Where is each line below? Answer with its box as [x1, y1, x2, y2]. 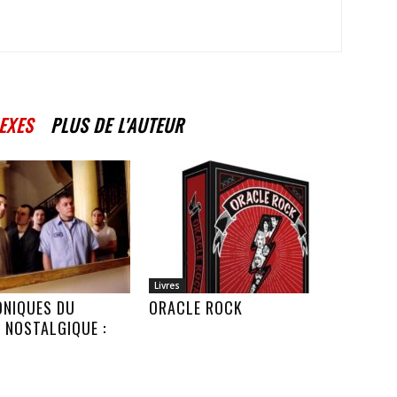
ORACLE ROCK [149, 296, 243, 319]
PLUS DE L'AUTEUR [51, 112, 183, 138]
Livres [154, 279, 180, 292]
